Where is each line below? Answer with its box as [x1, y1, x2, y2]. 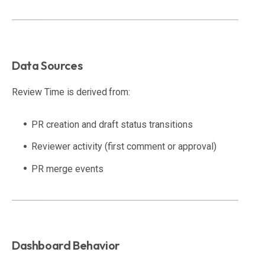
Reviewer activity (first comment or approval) [31, 141, 216, 153]
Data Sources [12, 57, 83, 73]
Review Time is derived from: [12, 86, 130, 98]
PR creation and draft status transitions [31, 118, 193, 130]
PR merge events [31, 163, 104, 174]
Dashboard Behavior [12, 238, 120, 253]
